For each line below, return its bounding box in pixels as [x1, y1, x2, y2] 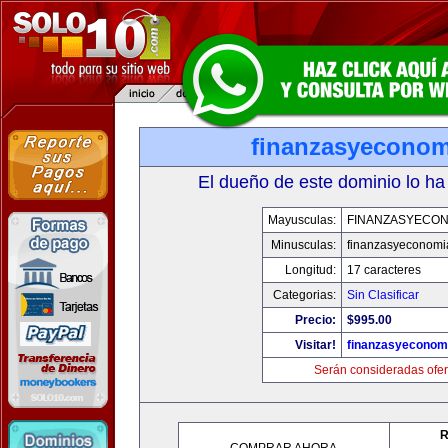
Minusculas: [271, 238, 336, 252]
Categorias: [273, 288, 336, 302]
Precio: [295, 313, 336, 327]
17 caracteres [347, 263, 421, 277]
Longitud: [285, 263, 336, 277]
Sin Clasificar [347, 288, 419, 302]
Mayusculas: [268, 213, 336, 227]
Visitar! [295, 338, 336, 352]
